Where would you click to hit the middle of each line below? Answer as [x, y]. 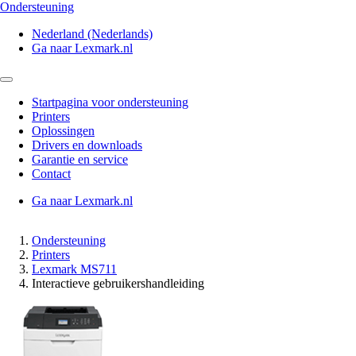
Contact [51, 174]
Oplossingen [63, 131]
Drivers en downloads [87, 145]
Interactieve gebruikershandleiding [118, 283]
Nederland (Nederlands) [92, 34]
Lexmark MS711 [74, 269]
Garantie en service [80, 159]
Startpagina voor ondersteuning [110, 102]
